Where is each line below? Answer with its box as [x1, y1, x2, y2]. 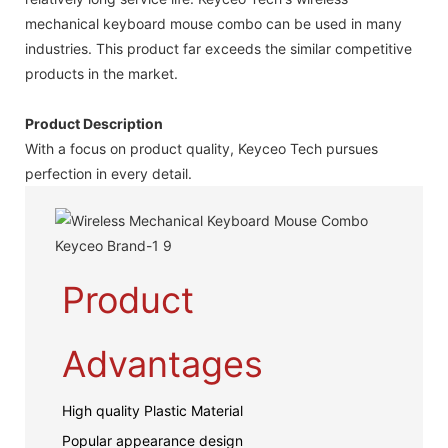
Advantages [61, 341, 263, 386]
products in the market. [25, 64, 178, 82]
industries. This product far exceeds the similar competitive [25, 39, 412, 57]
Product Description [25, 114, 163, 132]
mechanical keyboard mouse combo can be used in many [25, 14, 402, 32]
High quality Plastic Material [61, 401, 243, 419]
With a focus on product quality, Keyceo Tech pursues [25, 139, 378, 157]
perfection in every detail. [25, 164, 192, 182]
